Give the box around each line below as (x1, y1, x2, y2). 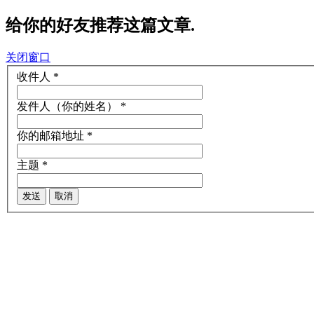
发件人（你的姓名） (17, 100, 118, 113)
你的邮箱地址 (17, 130, 84, 142)
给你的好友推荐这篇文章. (6, 15, 195, 34)
